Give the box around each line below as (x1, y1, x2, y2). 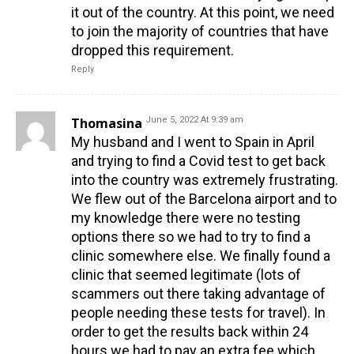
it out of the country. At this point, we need (71, 3, 334, 21)
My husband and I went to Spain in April (71, 133, 314, 150)
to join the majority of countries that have (71, 22, 329, 40)
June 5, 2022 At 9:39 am (145, 114, 243, 125)
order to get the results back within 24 (71, 322, 308, 340)
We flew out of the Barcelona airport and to (71, 190, 337, 207)
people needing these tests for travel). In (71, 303, 326, 321)
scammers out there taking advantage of (71, 284, 326, 302)
